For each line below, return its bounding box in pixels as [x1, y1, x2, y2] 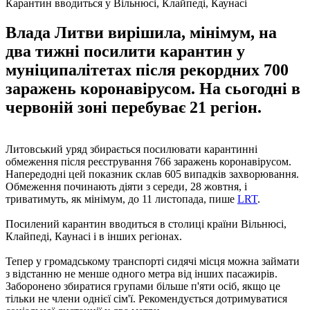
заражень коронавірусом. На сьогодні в [6, 79, 300, 98]
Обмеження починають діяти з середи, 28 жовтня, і [6, 180, 247, 192]
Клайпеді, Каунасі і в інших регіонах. [6, 230, 182, 242]
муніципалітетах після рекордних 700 [6, 60, 289, 79]
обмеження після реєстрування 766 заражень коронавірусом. [6, 155, 291, 167]
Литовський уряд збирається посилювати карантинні [6, 143, 257, 155]
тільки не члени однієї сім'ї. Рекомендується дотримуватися [6, 292, 287, 304]
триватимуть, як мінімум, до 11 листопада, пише [6, 192, 237, 205]
